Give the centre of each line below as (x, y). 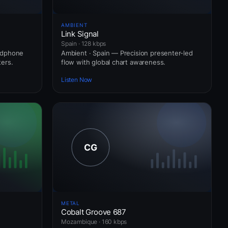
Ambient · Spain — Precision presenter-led (127, 53)
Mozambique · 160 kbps (94, 221)
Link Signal (80, 34)
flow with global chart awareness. (113, 62)
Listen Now (77, 80)
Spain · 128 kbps (84, 43)
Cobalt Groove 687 (94, 212)
